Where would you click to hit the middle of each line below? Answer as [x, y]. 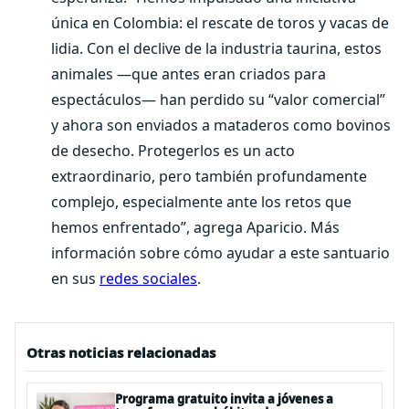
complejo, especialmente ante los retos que [201, 202]
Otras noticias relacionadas [121, 352]
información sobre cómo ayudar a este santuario [220, 253]
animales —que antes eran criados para [189, 74]
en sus [75, 278]
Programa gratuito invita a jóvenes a [224, 399]
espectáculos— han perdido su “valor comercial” [218, 100]
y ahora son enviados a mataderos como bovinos [221, 125]
